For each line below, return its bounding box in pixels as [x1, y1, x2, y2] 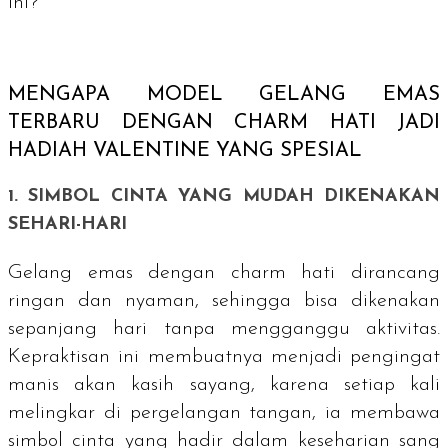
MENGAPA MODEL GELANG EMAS [8, 85, 440, 106]
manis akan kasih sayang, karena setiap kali [8, 375, 440, 396]
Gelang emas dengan [8, 263, 231, 284]
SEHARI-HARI [8, 215, 127, 235]
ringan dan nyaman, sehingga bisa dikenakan [8, 291, 440, 312]
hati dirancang [285, 263, 441, 284]
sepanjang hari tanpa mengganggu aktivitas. [8, 319, 440, 340]
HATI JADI [308, 113, 440, 134]
